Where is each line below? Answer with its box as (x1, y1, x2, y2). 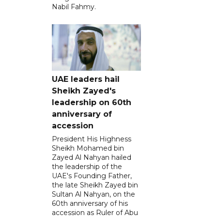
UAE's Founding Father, (52, 171, 132, 181)
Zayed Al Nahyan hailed (52, 153, 131, 162)
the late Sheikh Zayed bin (52, 181, 138, 190)
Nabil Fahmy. (52, 2, 96, 12)
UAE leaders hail (52, 75, 120, 84)
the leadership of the (52, 162, 122, 171)
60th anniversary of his (52, 199, 128, 208)
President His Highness (52, 135, 131, 144)
